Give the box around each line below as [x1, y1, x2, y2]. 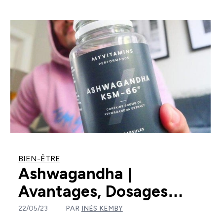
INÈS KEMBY [81, 204, 123, 213]
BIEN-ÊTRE [18, 154, 60, 163]
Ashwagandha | [18, 165, 132, 183]
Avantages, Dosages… [18, 183, 184, 201]
